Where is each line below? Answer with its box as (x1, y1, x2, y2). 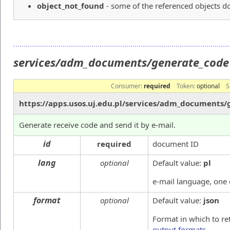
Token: (177, 82, 197, 90)
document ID (152, 139, 199, 149)
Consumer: (111, 82, 144, 90)
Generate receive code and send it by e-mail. (19, 120, 176, 130)
